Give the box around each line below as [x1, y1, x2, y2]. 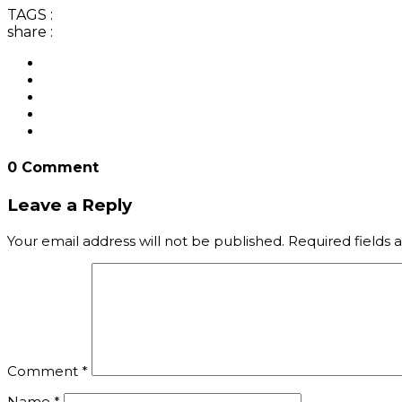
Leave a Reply [7, 195, 132, 216]
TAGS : [7, 5, 53, 23]
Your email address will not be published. [7, 232, 284, 249]
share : [7, 22, 53, 40]
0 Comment [7, 158, 99, 176]
